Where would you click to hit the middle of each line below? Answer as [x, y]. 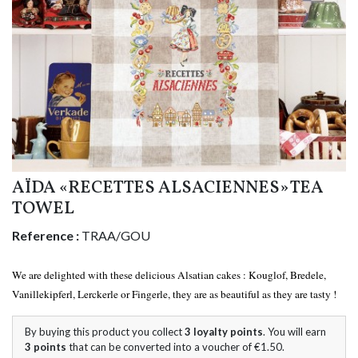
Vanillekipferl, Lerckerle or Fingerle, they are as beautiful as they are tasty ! [174, 294]
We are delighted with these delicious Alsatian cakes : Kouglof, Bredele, [169, 275]
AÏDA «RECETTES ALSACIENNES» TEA [168, 189]
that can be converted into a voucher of [161, 347]
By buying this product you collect [105, 332]
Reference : [46, 236]
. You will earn [294, 332]
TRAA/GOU [116, 236]
